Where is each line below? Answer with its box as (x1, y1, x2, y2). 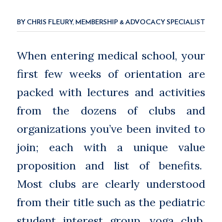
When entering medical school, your (16, 48, 206, 62)
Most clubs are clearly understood (16, 176, 206, 191)
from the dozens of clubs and (16, 103, 206, 117)
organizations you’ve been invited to (16, 121, 206, 136)
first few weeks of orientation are (16, 66, 206, 81)
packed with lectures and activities (16, 85, 206, 99)
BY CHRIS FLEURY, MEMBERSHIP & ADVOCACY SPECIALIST (16, 18, 205, 26)
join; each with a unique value (16, 140, 206, 154)
